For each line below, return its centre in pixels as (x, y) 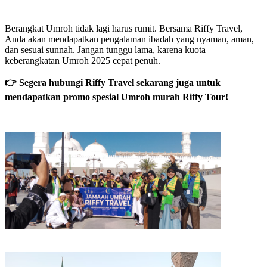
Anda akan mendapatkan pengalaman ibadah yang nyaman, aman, (129, 39)
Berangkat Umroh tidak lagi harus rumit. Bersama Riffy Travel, (124, 29)
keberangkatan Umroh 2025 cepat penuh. (83, 61)
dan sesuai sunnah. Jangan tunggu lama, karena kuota (105, 50)
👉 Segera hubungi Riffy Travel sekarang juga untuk (113, 83)
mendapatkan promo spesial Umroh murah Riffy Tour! (117, 97)
